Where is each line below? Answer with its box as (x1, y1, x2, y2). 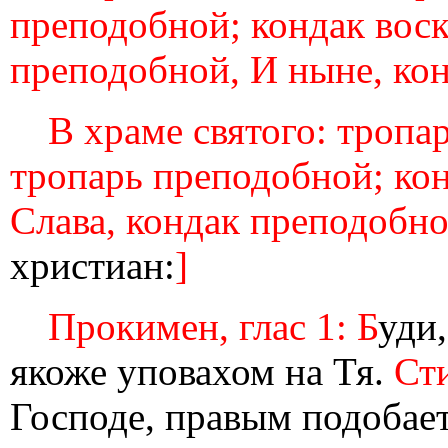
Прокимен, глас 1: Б (47, 305, 378, 348)
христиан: (10, 244, 175, 287)
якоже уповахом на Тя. (10, 350, 394, 393)
